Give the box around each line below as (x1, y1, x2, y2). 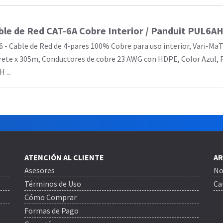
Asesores (24, 165, 55, 175)
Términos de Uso (24, 179, 81, 189)
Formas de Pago (24, 206, 79, 216)
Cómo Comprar (24, 192, 77, 202)
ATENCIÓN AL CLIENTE (24, 152, 104, 162)
